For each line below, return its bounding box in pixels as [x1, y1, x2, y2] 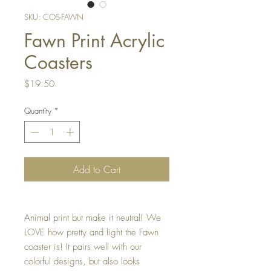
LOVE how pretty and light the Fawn [24, 226, 158, 238]
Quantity [24, 105, 51, 116]
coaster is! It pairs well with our [24, 240, 142, 253]
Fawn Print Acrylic [24, 28, 165, 53]
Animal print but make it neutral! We [24, 211, 161, 224]
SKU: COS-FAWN [24, 11, 83, 22]
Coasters [24, 50, 93, 74]
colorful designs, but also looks [24, 255, 140, 267]
